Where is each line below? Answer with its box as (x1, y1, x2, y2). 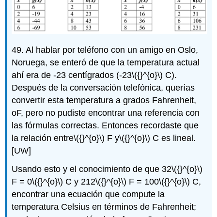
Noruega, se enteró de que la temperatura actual (12, 57, 200, 67)
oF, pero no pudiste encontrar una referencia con (12, 108, 200, 118)
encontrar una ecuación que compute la (12, 189, 165, 200)
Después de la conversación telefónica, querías (12, 82, 195, 93)
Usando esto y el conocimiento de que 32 (12, 164, 172, 174)
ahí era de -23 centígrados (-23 (12, 70, 132, 80)
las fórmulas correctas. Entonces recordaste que (12, 120, 199, 130)
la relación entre (12, 133, 74, 143)
